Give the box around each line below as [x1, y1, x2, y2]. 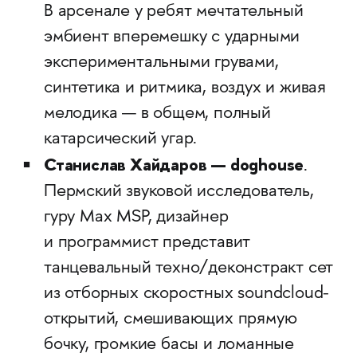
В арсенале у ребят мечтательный [43, 2, 304, 22]
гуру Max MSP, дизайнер [43, 208, 229, 227]
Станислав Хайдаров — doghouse [43, 153, 304, 176]
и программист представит [43, 233, 251, 253]
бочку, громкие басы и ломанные [43, 335, 294, 355]
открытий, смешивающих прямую [43, 310, 297, 329]
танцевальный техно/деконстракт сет [43, 259, 334, 278]
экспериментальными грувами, [43, 53, 279, 73]
